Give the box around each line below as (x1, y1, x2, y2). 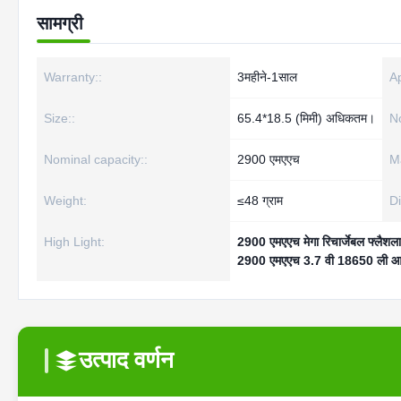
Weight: (44, 193, 87, 208)
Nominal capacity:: (44, 152, 148, 166)
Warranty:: (44, 70, 102, 84)
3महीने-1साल (237, 70, 297, 84)
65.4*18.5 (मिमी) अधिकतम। (237, 111, 375, 125)
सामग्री (37, 13, 83, 33)
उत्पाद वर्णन (79, 346, 174, 373)
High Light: (44, 235, 105, 249)
